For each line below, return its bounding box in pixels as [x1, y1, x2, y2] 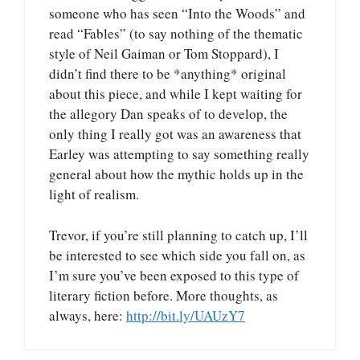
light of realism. [49, 185, 139, 204]
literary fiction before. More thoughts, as [49, 285, 278, 305]
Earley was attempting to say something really [49, 145, 309, 164]
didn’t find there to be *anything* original [49, 64, 286, 84]
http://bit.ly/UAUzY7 [126, 305, 245, 325]
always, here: [49, 305, 126, 325]
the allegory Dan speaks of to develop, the [49, 104, 288, 124]
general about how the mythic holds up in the [49, 165, 304, 184]
